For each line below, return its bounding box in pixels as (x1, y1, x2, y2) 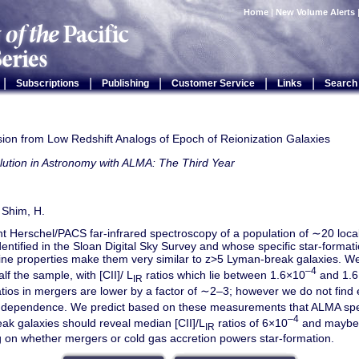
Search (324, 78, 357, 89)
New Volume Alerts (276, 7, 355, 17)
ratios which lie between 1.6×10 (143, 268, 305, 281)
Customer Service (171, 78, 255, 89)
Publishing (101, 78, 149, 89)
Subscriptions (15, 78, 79, 89)
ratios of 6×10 (215, 316, 288, 329)
